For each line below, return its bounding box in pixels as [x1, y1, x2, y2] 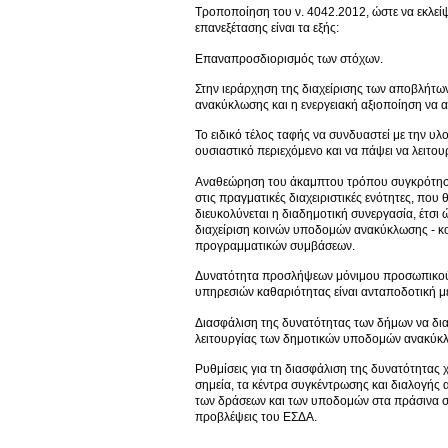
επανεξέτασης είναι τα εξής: [195, 21, 339, 36]
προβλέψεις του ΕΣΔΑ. [195, 409, 317, 424]
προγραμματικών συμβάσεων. [195, 238, 355, 253]
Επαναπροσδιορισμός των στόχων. [195, 51, 383, 66]
